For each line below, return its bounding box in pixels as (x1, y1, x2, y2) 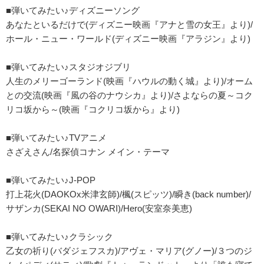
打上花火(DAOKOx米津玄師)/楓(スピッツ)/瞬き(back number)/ (6, 189, 251, 199)
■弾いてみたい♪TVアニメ (6, 133, 107, 143)
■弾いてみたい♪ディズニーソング (6, 5, 140, 15)
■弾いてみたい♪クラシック (6, 232, 113, 242)
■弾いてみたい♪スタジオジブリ (6, 62, 131, 72)
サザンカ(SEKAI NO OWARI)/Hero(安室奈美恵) (6, 203, 192, 213)
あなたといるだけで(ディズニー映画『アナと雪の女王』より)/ (6, 19, 253, 29)
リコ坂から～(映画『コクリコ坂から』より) (6, 104, 180, 114)
